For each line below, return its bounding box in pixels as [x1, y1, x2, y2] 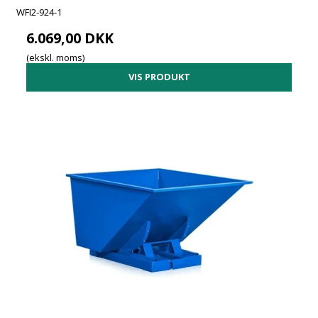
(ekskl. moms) [26, 50, 85, 64]
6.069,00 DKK [26, 28, 114, 48]
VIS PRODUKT [128, 70, 190, 84]
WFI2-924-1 [16, 6, 62, 19]
